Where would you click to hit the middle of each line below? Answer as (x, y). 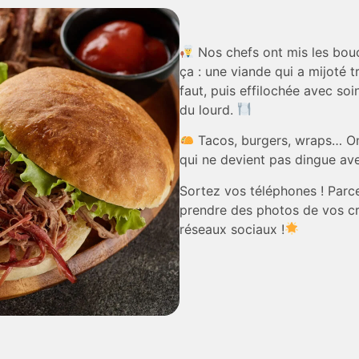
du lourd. (208, 109)
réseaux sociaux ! (232, 229)
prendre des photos (241, 210)
